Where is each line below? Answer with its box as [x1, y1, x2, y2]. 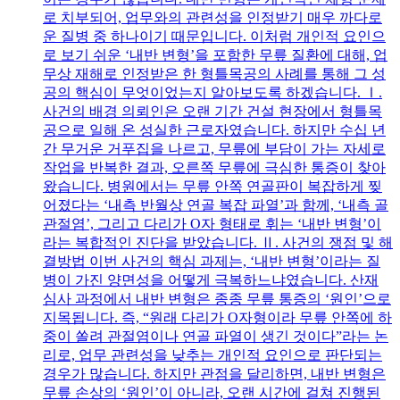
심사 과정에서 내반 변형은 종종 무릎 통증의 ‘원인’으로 [43, 290, 391, 306]
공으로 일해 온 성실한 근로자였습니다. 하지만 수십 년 [43, 121, 386, 137]
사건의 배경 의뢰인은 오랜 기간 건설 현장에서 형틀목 [43, 103, 382, 119]
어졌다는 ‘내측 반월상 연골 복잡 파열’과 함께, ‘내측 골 [43, 196, 388, 212]
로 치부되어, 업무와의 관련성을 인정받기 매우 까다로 [43, 9, 382, 25]
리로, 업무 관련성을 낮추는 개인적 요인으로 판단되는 [43, 346, 382, 362]
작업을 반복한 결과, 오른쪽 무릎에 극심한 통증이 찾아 [43, 159, 386, 175]
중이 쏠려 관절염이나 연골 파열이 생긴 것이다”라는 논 [43, 328, 388, 344]
